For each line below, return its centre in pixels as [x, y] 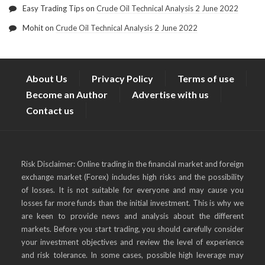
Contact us [50, 110]
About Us [47, 78]
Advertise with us [170, 94]
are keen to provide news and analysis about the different [132, 216]
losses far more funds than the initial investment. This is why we [132, 203]
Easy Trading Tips [53, 8]
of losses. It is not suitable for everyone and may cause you [132, 190]
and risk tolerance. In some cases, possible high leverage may [132, 255]
